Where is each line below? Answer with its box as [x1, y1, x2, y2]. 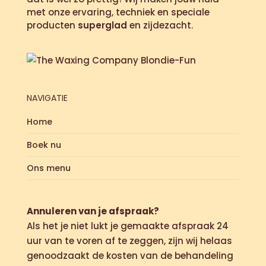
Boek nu [26, 138, 61, 151]
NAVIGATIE [26, 91, 68, 104]
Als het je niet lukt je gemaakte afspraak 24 [26, 219, 229, 232]
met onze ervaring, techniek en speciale [26, 5, 210, 18]
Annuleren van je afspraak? [26, 204, 159, 217]
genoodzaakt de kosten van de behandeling [26, 249, 233, 262]
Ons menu [26, 161, 71, 174]
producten [26, 18, 78, 31]
